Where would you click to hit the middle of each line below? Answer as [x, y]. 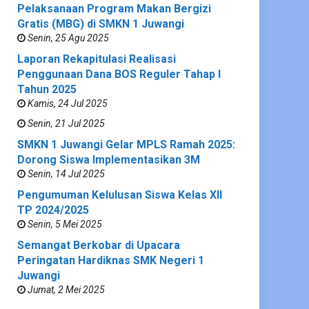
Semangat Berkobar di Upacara [99, 245]
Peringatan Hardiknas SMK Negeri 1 [111, 260]
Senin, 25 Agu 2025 [67, 38]
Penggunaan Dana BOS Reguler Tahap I [119, 74]
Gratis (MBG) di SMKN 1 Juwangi [101, 23]
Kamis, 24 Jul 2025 [67, 103]
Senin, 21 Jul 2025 [65, 123]
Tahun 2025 [47, 89]
